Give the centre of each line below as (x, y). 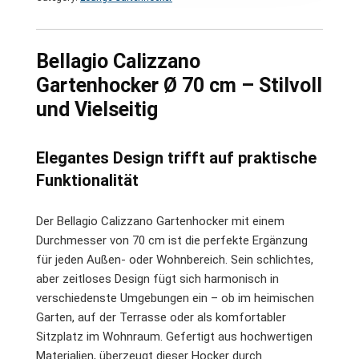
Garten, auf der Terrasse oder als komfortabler (161, 317)
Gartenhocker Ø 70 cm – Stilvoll (179, 85)
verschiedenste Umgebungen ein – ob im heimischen (175, 298)
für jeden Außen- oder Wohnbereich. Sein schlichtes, (175, 259)
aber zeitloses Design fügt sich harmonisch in (157, 278)
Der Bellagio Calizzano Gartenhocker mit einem (160, 221)
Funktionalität (87, 180)
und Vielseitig (97, 109)
